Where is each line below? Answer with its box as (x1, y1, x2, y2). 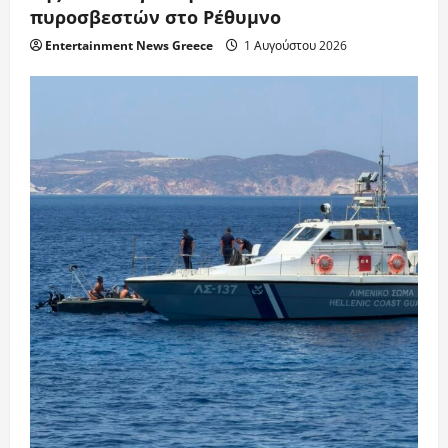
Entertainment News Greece (45, 37, 213, 55)
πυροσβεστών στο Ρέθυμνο (30, 5, 281, 32)
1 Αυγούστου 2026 (241, 37, 347, 55)
